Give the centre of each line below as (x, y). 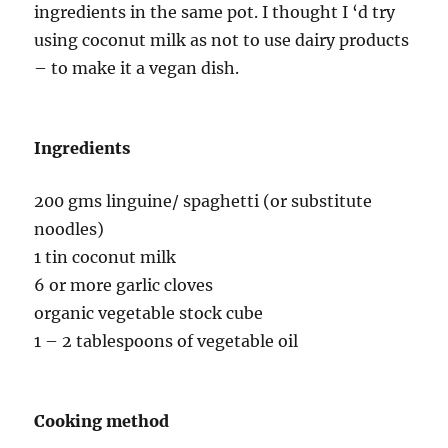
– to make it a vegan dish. (137, 68)
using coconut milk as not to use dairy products (222, 40)
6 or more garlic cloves (124, 285)
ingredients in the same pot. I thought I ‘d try (215, 12)
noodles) (69, 229)
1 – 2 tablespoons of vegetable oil (166, 341)
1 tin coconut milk (105, 257)
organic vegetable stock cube (149, 313)
